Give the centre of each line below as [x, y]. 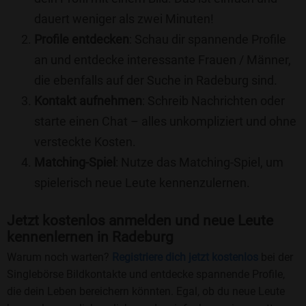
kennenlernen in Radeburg [90, 237]
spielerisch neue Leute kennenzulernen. [142, 183]
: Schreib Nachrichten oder [213, 101]
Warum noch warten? [59, 257]
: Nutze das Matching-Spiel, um [199, 163]
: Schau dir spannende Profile [208, 40]
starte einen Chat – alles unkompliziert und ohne [165, 122]
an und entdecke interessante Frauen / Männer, [163, 60]
